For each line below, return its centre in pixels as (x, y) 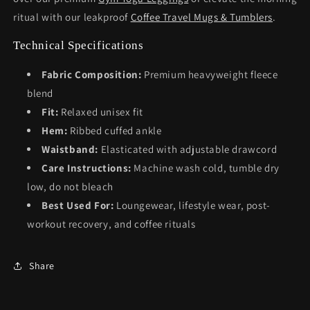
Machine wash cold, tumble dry (205, 168)
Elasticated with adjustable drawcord (188, 149)
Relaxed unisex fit (101, 112)
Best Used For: (78, 205)
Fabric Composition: (92, 74)
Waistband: (70, 149)
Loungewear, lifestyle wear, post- (192, 205)
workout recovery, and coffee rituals (111, 224)
